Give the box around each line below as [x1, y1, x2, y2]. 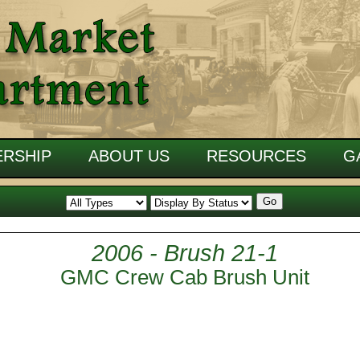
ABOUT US [88, 147, 170, 165]
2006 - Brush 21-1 [91, 240, 278, 266]
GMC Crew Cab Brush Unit [59, 265, 309, 289]
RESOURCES [207, 147, 306, 165]
